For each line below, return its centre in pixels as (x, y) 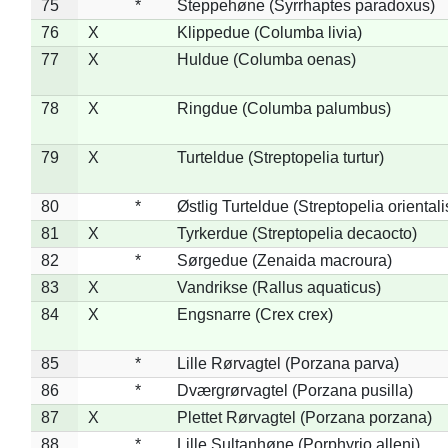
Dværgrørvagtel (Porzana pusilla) (294, 390)
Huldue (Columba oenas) (266, 59)
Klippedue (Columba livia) (269, 32)
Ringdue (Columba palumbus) (283, 108)
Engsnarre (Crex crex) (254, 314)
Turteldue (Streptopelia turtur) (280, 157)
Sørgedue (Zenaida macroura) (284, 260)
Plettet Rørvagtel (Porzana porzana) (304, 417)
